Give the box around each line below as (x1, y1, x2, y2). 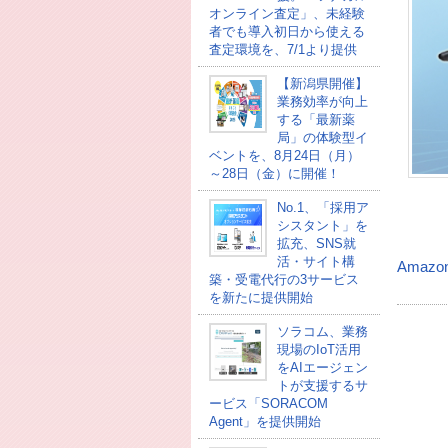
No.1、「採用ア (276, 200, 369, 215)
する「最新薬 (276, 112, 355, 127)
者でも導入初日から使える (208, 24, 365, 39)
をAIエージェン (276, 360, 368, 375)
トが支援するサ (276, 378, 368, 393)
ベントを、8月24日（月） (208, 148, 360, 163)
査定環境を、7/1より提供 (208, 42, 357, 57)
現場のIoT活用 (276, 342, 361, 357)
